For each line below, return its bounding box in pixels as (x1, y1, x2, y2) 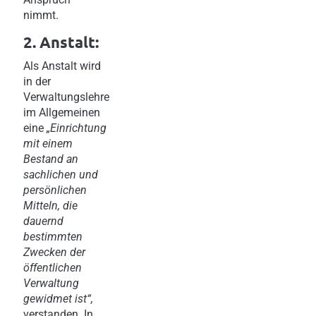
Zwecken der (23, 245, 85, 259)
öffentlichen (23, 260, 82, 274)
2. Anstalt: (23, 32, 99, 51)
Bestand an (23, 152, 78, 166)
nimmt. (23, 8, 59, 22)
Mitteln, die (23, 198, 78, 212)
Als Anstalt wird (23, 59, 101, 73)
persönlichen (23, 183, 87, 197)
